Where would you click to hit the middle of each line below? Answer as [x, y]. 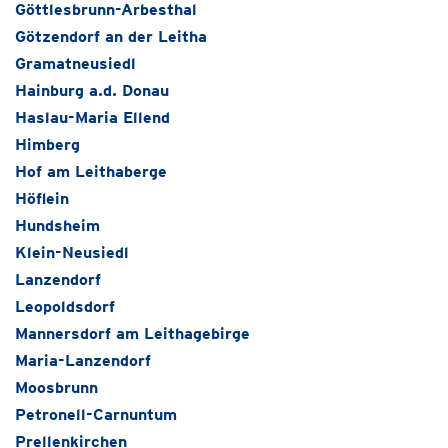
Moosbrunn [56, 387]
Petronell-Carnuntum [96, 414]
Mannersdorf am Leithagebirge [132, 333]
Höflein [42, 198]
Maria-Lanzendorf [83, 360]
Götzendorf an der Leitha [111, 36]
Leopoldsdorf [65, 306]
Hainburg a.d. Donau [92, 90]
